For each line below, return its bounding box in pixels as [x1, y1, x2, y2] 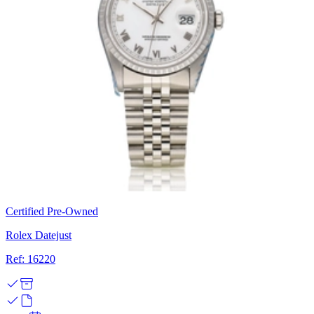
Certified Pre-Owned [6, 205, 98, 217]
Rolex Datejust [6, 228, 71, 241]
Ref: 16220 [6, 252, 55, 265]
